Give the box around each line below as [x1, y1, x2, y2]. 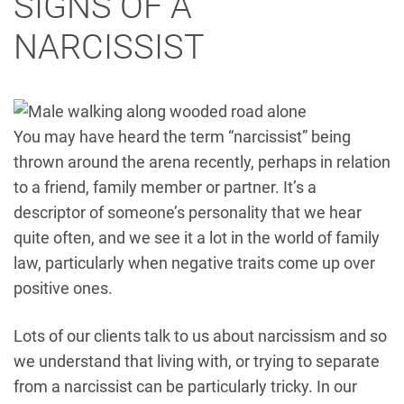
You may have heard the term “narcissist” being [14, 127, 351, 146]
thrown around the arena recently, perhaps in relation [14, 152, 390, 171]
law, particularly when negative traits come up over [14, 253, 375, 272]
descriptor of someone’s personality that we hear [14, 203, 362, 222]
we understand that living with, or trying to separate [14, 352, 380, 371]
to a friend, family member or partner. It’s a [14, 178, 317, 197]
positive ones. [14, 279, 113, 298]
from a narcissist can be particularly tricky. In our [14, 377, 357, 396]
